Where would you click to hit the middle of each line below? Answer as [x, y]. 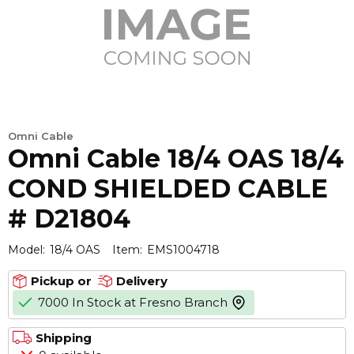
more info [260, 309]
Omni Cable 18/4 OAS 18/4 [176, 158]
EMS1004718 [183, 250]
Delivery [142, 281]
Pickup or [61, 281]
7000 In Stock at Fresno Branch [133, 302]
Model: [26, 250]
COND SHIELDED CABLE [168, 188]
